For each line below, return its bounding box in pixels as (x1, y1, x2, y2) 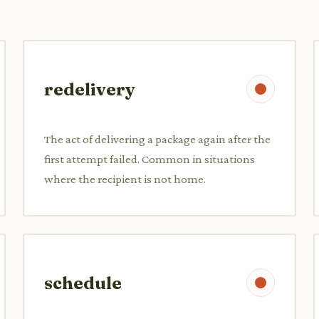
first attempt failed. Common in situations (44, 152, 255, 166)
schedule (44, 272, 122, 293)
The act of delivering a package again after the (44, 132, 271, 146)
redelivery (44, 78, 135, 100)
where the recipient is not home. (44, 172, 206, 186)
